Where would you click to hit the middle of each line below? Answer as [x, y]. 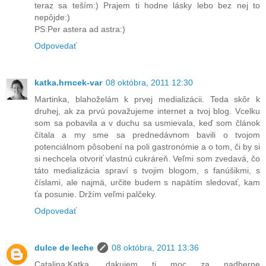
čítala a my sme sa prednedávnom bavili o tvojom [147, 134]
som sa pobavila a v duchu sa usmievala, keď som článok [147, 123]
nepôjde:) [52, 17]
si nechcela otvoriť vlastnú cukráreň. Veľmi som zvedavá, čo [147, 158]
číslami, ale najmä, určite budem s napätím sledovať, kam [147, 182]
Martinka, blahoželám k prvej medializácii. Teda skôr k [147, 99]
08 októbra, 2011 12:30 [149, 82]
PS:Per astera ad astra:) [80, 29]
